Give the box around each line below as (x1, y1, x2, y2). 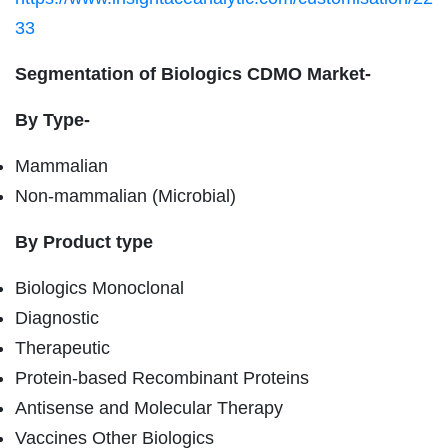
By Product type (15, 231, 153, 252)
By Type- (15, 109, 90, 130)
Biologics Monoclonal (15, 277, 184, 298)
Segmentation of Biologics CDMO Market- (15, 63, 371, 84)
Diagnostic (15, 307, 99, 328)
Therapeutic (15, 337, 110, 358)
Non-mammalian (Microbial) (15, 185, 236, 206)
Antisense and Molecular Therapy (15, 397, 283, 418)
